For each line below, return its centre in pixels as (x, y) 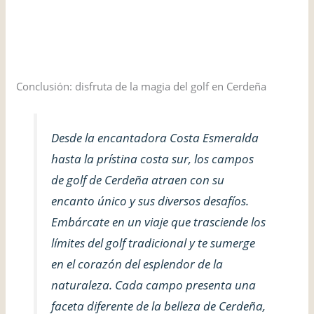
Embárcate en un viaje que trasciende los (158, 221)
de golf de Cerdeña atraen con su (137, 179)
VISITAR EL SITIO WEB (71, 14)
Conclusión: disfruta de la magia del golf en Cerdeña (142, 86)
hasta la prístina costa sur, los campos (152, 158)
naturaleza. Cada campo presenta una (153, 285)
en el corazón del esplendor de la (137, 264)
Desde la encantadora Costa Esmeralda (155, 137)
